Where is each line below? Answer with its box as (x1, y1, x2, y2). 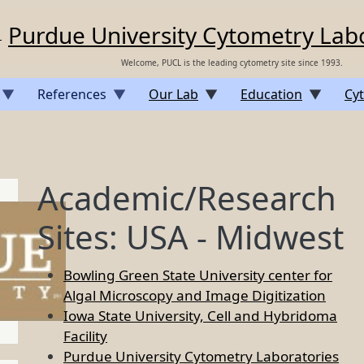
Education (240, 85, 302, 103)
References (37, 85, 106, 103)
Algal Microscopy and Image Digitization (63, 286, 326, 305)
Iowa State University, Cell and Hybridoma (63, 306, 337, 325)
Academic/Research (37, 175, 336, 220)
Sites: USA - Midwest (37, 214, 344, 259)
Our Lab (149, 85, 198, 103)
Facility (63, 327, 107, 345)
